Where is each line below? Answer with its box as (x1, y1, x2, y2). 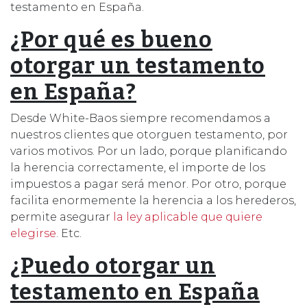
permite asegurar (10, 210, 113, 223)
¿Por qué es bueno (10, 26, 212, 53)
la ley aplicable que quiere (113, 210, 262, 223)
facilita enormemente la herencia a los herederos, (10, 193, 296, 207)
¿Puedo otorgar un (10, 252, 216, 279)
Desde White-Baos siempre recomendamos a (10, 111, 271, 125)
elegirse (10, 226, 56, 240)
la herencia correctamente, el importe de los (10, 160, 265, 174)
